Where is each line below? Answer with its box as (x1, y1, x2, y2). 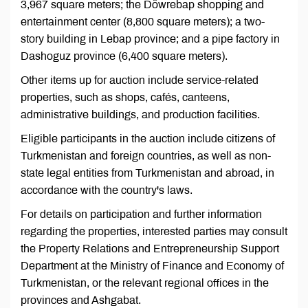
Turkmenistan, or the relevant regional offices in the (21, 277, 269, 289)
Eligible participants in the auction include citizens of (21, 133, 275, 145)
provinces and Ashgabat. (21, 294, 141, 307)
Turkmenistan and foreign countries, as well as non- (21, 150, 271, 162)
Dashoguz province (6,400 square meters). (21, 50, 228, 63)
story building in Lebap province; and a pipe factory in (21, 33, 280, 45)
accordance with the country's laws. (21, 184, 192, 197)
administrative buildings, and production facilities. (21, 109, 260, 121)
